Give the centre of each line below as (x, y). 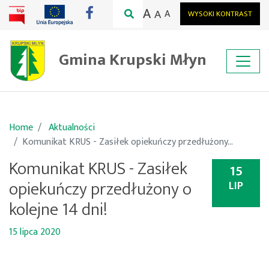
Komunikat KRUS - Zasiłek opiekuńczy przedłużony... (128, 142)
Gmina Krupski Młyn (133, 59)
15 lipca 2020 (35, 232)
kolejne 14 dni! (58, 210)
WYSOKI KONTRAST (220, 14)
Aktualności (72, 128)
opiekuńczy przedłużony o (100, 190)
